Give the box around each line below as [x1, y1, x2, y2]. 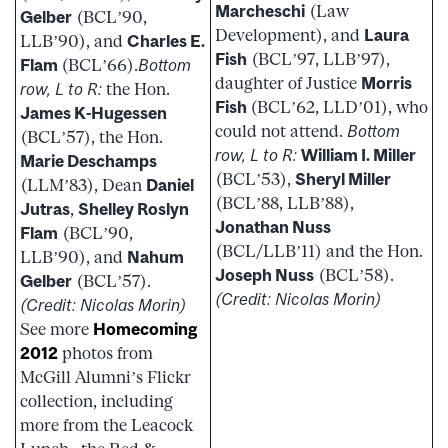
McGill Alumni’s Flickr [20, 367, 191, 388]
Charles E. [127, 31, 205, 52]
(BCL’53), [215, 169, 295, 190]
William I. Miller [301, 145, 416, 166]
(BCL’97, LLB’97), [247, 49, 390, 70]
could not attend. [215, 121, 347, 142]
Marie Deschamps [20, 151, 157, 172]
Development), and [215, 25, 364, 46]
